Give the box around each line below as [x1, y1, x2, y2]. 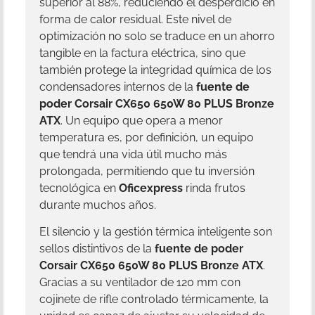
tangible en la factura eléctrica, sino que [39, 46, 245, 60]
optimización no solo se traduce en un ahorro [39, 29, 275, 43]
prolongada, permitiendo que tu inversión [39, 164, 255, 178]
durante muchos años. [39, 198, 156, 212]
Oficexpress [119, 181, 183, 195]
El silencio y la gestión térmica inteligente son [39, 225, 272, 239]
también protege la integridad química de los [39, 63, 271, 77]
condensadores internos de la [39, 79, 196, 94]
